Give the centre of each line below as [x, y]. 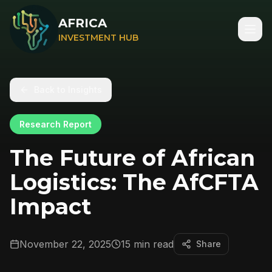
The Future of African [132, 158]
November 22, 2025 [65, 244]
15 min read [147, 244]
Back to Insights [68, 90]
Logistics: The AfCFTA [134, 182]
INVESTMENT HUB [98, 38]
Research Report [56, 124]
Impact [50, 206]
